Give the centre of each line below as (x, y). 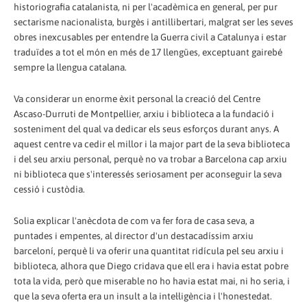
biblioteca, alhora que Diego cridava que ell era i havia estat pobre (151, 266)
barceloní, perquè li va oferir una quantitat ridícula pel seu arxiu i (149, 251)
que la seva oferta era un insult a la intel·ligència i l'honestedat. (143, 296)
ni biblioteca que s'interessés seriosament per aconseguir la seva (148, 174)
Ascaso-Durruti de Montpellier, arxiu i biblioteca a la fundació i (144, 114)
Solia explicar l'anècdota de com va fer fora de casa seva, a (134, 221)
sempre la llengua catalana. (70, 67)
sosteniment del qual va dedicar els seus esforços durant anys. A (146, 129)
